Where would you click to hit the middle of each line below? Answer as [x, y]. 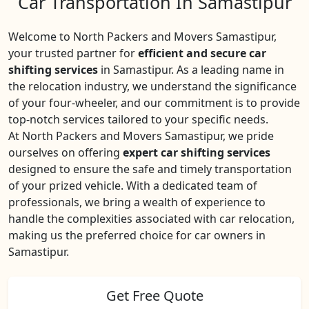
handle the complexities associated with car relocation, [151, 219]
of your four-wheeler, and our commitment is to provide [154, 103]
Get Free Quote [154, 296]
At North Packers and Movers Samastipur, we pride [141, 136]
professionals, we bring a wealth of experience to [137, 202]
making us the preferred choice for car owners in [137, 235]
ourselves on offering [66, 152]
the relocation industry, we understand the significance [152, 86]
